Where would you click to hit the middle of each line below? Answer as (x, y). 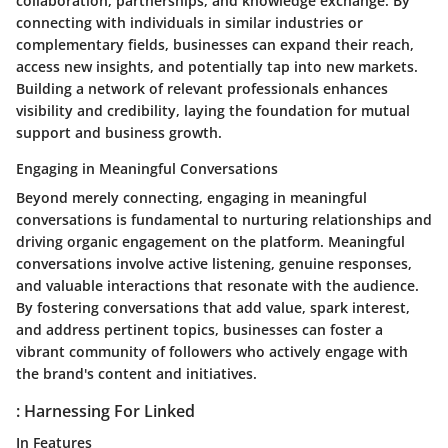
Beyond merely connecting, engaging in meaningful (191, 198)
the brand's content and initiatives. (136, 374)
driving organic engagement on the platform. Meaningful (210, 242)
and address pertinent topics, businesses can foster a (199, 330)
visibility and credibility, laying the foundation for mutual (213, 111)
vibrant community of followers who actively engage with (212, 352)
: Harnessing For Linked (105, 411)
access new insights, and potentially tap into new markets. (217, 67)
